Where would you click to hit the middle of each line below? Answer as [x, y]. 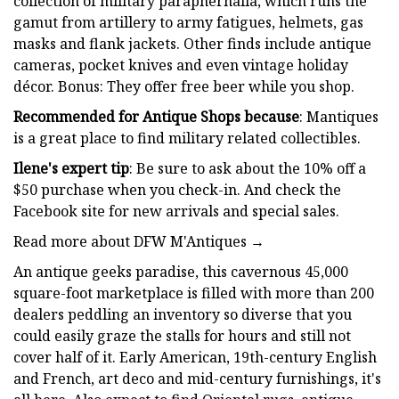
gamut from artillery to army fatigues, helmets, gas [188, 22]
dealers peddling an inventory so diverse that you [183, 314]
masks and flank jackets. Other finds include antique [192, 43]
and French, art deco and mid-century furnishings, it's [197, 378]
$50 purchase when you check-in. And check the [177, 189]
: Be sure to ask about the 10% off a [248, 168]
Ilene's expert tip [71, 168]
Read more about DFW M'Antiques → [139, 241]
